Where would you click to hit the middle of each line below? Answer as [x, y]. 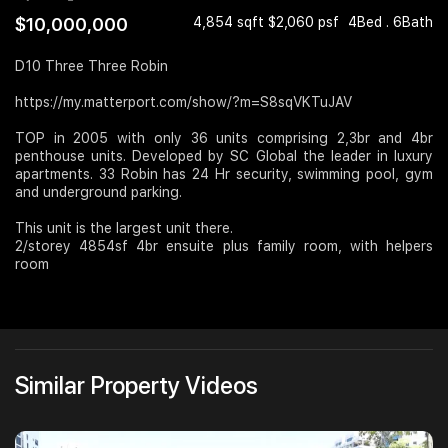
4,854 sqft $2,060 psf [268, 22]
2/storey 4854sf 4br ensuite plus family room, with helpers [224, 246]
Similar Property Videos [136, 386]
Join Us [47, 34]
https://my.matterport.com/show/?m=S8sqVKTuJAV [183, 102]
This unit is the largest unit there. [124, 228]
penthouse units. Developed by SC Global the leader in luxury [224, 156]
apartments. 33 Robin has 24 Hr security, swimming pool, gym [224, 174]
